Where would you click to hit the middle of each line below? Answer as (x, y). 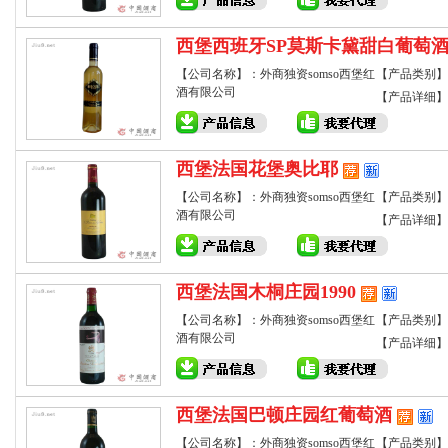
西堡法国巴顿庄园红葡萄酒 (284, 415)
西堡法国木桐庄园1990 (266, 292)
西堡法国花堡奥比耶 (257, 169)
